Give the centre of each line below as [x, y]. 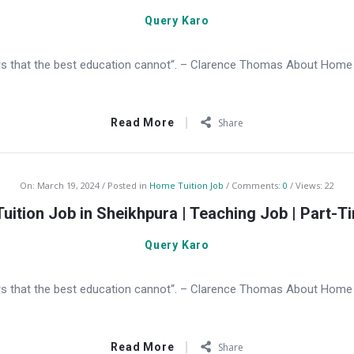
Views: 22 [315, 185]
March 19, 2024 [68, 185]
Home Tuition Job [186, 185]
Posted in [128, 185]
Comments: [257, 185]
